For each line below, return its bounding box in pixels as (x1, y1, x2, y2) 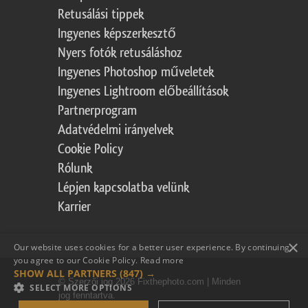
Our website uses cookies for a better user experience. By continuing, (14, 241, 292, 253)
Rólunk (58, 162, 92, 176)
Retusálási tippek (58, 8, 144, 22)
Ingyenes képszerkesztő (58, 27, 176, 41)
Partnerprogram (58, 104, 137, 118)
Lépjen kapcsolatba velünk (58, 181, 189, 195)
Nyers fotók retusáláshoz (58, 46, 182, 60)
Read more (140, 254, 184, 266)
